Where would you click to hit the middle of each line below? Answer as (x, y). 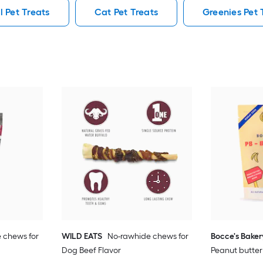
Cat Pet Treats (126, 12)
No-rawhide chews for (148, 236)
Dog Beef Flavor (91, 250)
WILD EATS (82, 236)
